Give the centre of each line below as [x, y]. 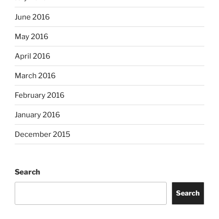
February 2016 [40, 95]
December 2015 [43, 134]
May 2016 [32, 36]
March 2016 [35, 76]
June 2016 [32, 17]
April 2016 [33, 56]
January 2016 [37, 115]
